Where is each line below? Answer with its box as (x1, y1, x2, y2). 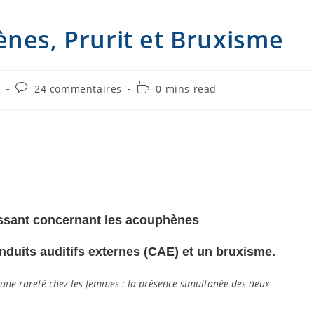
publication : (15, 121, 80, 134)
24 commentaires (34, 82, 123, 95)
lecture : (136, 107, 179, 121)
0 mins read (156, 82, 217, 95)
